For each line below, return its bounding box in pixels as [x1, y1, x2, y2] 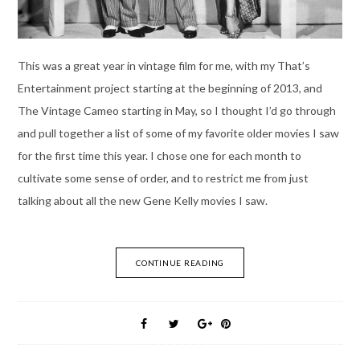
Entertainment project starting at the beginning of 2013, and [17, 80, 322, 95]
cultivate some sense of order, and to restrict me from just [17, 170, 309, 185]
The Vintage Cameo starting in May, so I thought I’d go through [17, 103, 336, 117]
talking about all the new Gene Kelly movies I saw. [17, 193, 268, 207]
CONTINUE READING [136, 257, 224, 268]
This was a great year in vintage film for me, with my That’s [17, 58, 310, 72]
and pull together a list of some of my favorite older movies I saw [17, 125, 339, 140]
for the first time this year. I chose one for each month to [17, 148, 301, 162]
